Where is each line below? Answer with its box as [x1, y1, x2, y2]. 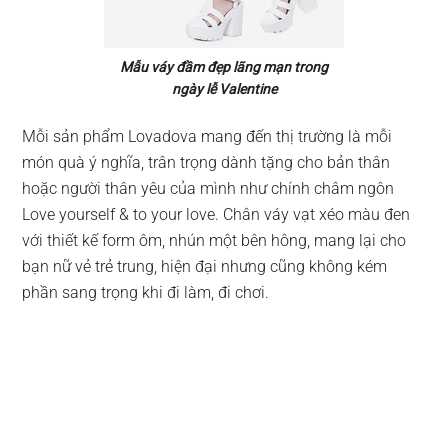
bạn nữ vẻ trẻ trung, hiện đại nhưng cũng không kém [22, 257, 388, 276]
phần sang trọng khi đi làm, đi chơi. [22, 283, 270, 302]
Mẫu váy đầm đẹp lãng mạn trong [120, 59, 328, 75]
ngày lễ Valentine [171, 81, 277, 97]
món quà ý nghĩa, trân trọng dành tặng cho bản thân [22, 153, 391, 172]
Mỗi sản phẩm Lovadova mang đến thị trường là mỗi [22, 127, 393, 146]
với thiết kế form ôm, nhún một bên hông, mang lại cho [22, 231, 407, 250]
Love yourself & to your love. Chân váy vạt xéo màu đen [22, 205, 411, 224]
